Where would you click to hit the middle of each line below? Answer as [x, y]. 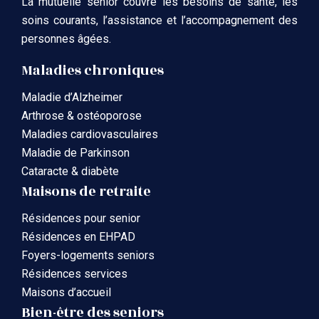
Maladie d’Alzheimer [72, 98]
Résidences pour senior [81, 219]
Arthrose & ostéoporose [82, 116]
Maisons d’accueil [66, 293]
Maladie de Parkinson [75, 153]
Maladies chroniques [93, 71]
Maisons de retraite [86, 192]
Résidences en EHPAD [78, 237]
